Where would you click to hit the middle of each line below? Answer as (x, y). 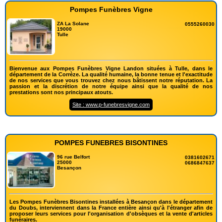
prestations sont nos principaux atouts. (61, 92)
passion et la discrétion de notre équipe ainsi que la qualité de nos (111, 86)
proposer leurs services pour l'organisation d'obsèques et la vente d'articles (111, 213)
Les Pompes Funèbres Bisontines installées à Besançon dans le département (111, 201)
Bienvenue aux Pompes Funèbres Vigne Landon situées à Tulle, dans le (111, 68)
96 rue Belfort (74, 157)
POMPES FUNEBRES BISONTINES (111, 142)
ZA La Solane (73, 23)
